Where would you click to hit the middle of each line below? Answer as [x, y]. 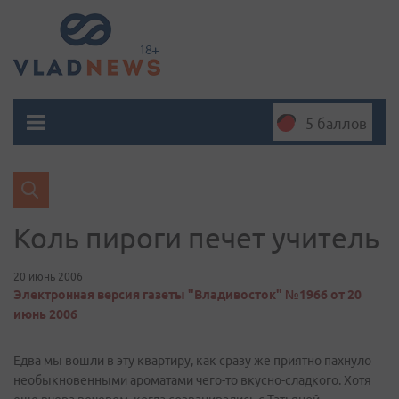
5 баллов [336, 124]
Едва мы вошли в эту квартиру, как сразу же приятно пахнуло [192, 361]
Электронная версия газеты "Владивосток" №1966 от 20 [187, 295]
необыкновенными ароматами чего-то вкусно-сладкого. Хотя [192, 380]
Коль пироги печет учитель [196, 238]
